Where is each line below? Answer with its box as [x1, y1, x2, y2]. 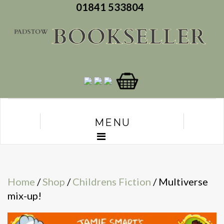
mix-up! [7, 189, 41, 202]
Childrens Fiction [72, 175, 151, 188]
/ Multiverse [151, 175, 208, 188]
